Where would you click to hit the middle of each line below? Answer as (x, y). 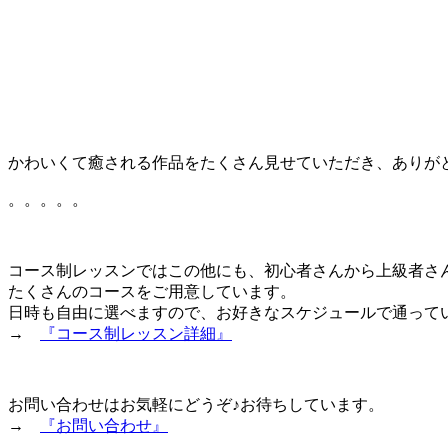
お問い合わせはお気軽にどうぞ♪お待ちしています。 (196, 405)
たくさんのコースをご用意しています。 (152, 292)
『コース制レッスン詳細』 (136, 334)
